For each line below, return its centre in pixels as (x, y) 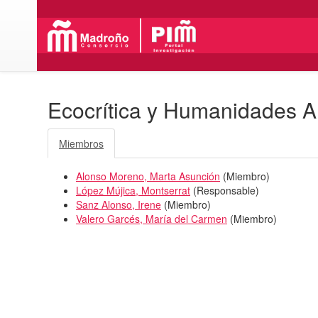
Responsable (226, 190)
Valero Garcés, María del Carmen (152, 218)
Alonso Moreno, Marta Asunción (148, 176)
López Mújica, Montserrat (133, 190)
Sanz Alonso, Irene (119, 204)
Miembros (81, 143)
